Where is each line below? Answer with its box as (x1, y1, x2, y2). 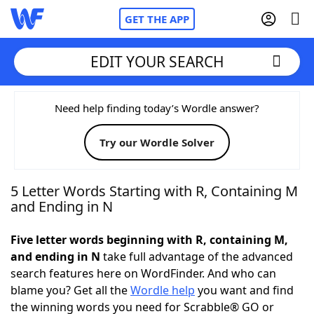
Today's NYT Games (39, 252, 146, 267)
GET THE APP (125, 12, 189, 26)
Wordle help (130, 282, 195, 298)
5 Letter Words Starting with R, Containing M (11, 182, 298, 200)
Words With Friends (39, 136, 146, 151)
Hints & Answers (146, 252, 233, 267)
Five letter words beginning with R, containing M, (11, 232, 288, 247)
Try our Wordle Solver (100, 135, 214, 149)
